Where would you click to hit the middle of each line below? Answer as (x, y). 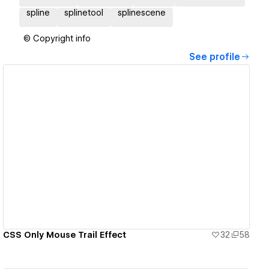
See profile (215, 57)
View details (122, 147)
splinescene (142, 13)
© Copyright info (57, 39)
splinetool (84, 13)
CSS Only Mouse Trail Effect (65, 234)
